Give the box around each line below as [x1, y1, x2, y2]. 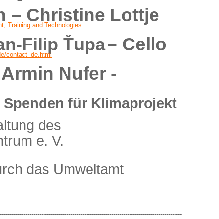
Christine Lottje [26, 4, 159, 25]
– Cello [107, 34, 167, 54]
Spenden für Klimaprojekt [4, 95, 177, 111]
